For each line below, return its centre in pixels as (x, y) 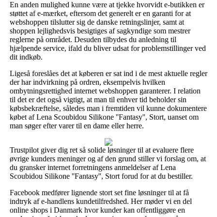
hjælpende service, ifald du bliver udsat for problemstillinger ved (108, 48)
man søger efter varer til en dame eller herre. (77, 125)
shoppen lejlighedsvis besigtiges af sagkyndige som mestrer (100, 31)
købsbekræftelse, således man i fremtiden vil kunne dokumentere (108, 108)
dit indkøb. (26, 57)
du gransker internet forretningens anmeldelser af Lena (93, 167)
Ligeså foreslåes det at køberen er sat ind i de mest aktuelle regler (108, 73)
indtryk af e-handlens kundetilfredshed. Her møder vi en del (101, 201)
